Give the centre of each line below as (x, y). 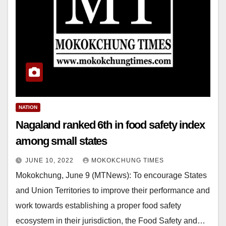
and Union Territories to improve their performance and (113, 191)
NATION (28, 107)
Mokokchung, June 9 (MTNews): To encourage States (111, 176)
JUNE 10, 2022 (50, 161)
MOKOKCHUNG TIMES (128, 161)
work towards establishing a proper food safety (98, 206)
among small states (62, 141)
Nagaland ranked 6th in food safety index (110, 125)
